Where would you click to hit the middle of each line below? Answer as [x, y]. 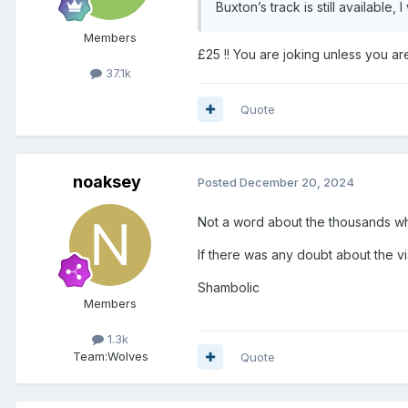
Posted [219, 183]
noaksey [107, 181]
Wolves [127, 356]
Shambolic [230, 287]
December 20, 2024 [297, 183]
